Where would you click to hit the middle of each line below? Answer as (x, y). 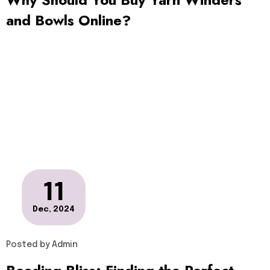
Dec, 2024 (54, 209)
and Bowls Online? (68, 20)
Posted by (28, 245)
